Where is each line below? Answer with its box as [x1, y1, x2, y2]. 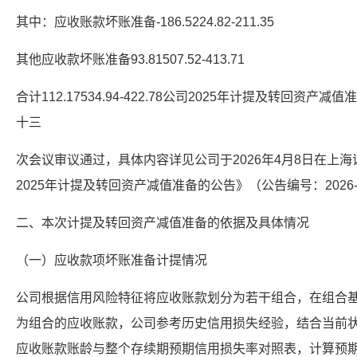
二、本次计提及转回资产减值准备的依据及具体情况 [16, 216, 309, 229]
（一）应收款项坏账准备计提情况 [16, 253, 207, 267]
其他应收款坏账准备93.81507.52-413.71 [16, 53, 245, 66]
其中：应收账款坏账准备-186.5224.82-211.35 [16, 15, 274, 29]
